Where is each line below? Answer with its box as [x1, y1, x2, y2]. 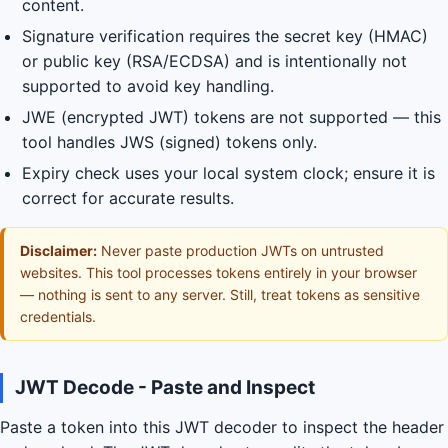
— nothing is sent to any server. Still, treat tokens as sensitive [20, 286, 420, 303]
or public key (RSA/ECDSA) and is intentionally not [22, 51, 407, 71]
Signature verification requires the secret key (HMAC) [22, 26, 428, 46]
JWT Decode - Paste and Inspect [15, 376, 315, 399]
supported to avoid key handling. [22, 76, 274, 96]
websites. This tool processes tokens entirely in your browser [20, 264, 417, 281]
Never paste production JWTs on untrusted [97, 242, 384, 259]
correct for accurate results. [22, 188, 234, 208]
